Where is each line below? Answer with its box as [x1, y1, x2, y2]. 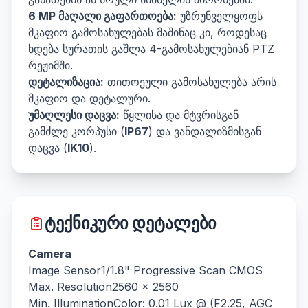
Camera [28, 247, 71, 261]
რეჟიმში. [28, 58, 73, 72]
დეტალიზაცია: [28, 75, 104, 89]
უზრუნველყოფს [177, 9, 263, 23]
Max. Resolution [28, 280, 112, 294]
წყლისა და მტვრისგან [120, 108, 239, 122]
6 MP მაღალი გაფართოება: [28, 9, 177, 23]
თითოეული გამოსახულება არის [104, 75, 276, 89]
